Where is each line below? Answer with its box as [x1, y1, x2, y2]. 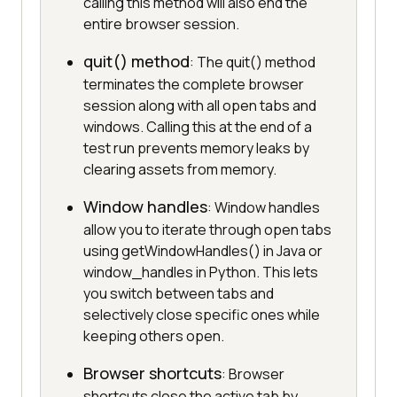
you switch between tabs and [83, 284, 274, 304]
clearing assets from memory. [83, 160, 276, 180]
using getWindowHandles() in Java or [83, 241, 323, 261]
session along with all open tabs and [83, 96, 316, 116]
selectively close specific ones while [83, 305, 320, 325]
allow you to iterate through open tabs [83, 220, 331, 240]
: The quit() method [190, 52, 315, 73]
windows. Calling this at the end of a [83, 117, 312, 137]
